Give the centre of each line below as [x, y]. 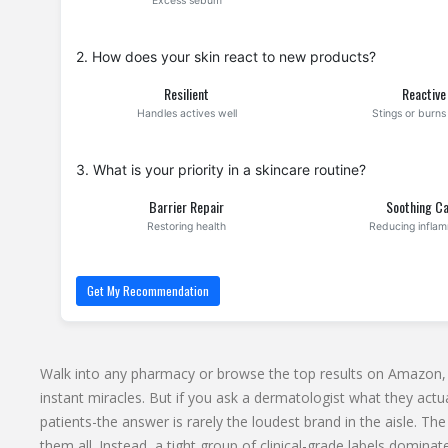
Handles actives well [186, 114]
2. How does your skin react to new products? [225, 57]
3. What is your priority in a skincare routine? [220, 170]
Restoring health [187, 227]
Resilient [187, 94]
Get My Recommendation [147, 291]
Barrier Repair [187, 207]
